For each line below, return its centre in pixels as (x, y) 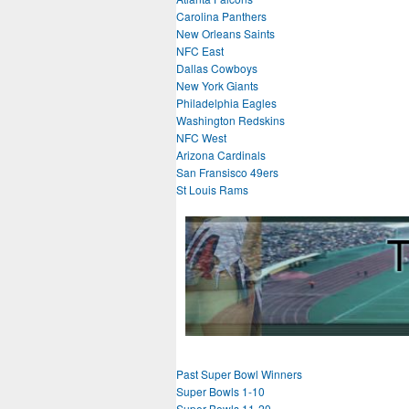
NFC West (201, 137)
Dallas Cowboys (217, 68)
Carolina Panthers (221, 16)
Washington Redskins (231, 120)
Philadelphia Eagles (226, 103)
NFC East (200, 51)
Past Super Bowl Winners (239, 374)
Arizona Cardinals (221, 155)
